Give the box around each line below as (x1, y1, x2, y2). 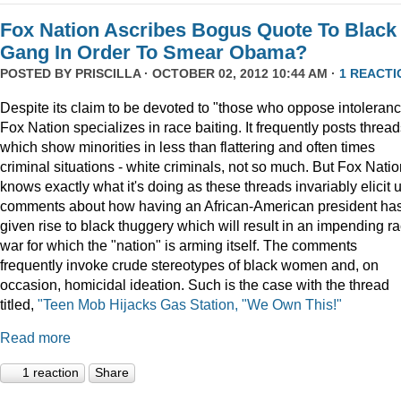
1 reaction (22, 365, 79, 380)
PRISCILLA (75, 66, 141, 81)
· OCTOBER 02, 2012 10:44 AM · (141, 66, 339, 81)
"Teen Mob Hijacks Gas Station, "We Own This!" (38, 295, 342, 312)
